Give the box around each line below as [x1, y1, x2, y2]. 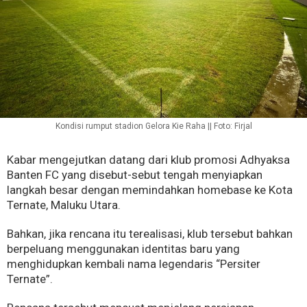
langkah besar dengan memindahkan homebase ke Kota [7, 183, 293, 197]
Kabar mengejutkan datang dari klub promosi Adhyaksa [7, 153, 290, 167]
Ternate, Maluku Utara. [7, 198, 121, 212]
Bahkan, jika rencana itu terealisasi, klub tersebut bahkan [7, 227, 293, 241]
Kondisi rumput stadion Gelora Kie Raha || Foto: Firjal [55, 121, 252, 132]
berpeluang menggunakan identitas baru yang [7, 242, 240, 256]
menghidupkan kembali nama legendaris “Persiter [7, 257, 260, 271]
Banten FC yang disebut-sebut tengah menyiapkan [7, 168, 262, 182]
